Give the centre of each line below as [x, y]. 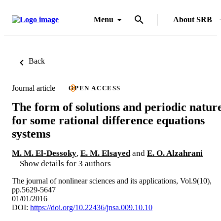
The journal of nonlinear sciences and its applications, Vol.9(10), [112, 181]
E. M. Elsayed [105, 153]
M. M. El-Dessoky [44, 153]
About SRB [193, 19]
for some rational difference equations [108, 120]
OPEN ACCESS [95, 88]
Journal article [34, 88]
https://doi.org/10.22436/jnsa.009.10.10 [91, 207]
